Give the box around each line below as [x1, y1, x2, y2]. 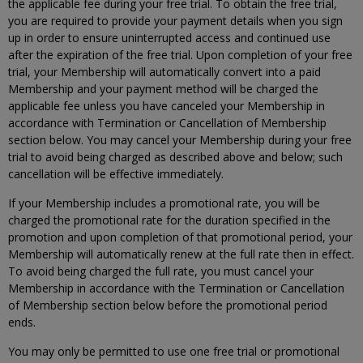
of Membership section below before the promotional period [8, 297, 327, 313]
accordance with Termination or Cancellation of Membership [8, 115, 327, 130]
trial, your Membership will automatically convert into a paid [8, 64, 321, 79]
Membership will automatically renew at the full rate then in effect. [8, 246, 354, 262]
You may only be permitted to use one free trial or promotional [8, 344, 340, 359]
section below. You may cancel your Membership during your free [8, 132, 352, 147]
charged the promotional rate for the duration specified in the [8, 212, 331, 228]
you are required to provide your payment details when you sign [8, 13, 343, 28]
